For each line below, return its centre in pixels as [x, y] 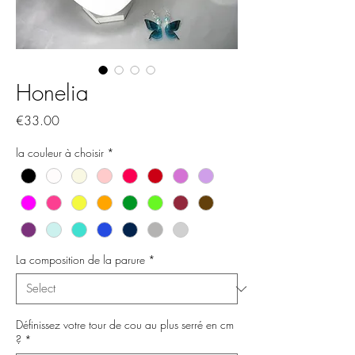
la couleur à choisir [60, 153]
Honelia [52, 92]
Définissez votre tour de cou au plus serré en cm [125, 325]
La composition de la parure [80, 260]
